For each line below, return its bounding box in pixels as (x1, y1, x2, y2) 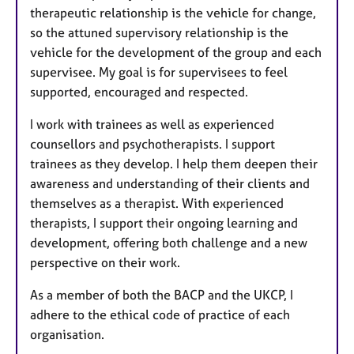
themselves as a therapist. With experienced (30, 194, 284, 211)
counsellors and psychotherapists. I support (30, 135, 275, 152)
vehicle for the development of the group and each (30, 43, 322, 60)
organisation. (30, 326, 104, 342)
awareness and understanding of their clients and (30, 175, 310, 191)
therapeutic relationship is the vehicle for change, (30, 4, 316, 21)
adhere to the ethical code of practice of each (30, 306, 290, 322)
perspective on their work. (30, 254, 180, 270)
